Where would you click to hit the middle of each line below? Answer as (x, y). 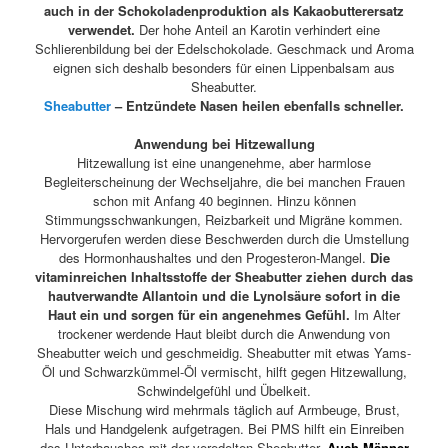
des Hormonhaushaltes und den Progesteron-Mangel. (214, 258)
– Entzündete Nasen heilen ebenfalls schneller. (257, 106)
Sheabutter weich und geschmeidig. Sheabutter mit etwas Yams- (224, 353)
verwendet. (101, 30)
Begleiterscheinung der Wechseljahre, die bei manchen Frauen (224, 182)
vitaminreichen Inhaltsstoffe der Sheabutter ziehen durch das (224, 277)
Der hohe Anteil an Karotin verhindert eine (257, 30)
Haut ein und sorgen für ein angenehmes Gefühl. (199, 315)
